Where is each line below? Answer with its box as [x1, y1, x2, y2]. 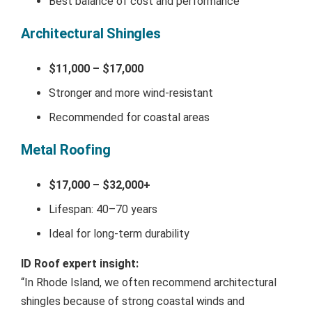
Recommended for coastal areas [49, 110, 210, 124]
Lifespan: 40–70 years [49, 202, 157, 216]
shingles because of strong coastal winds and [21, 294, 244, 308]
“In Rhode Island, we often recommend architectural [21, 275, 276, 289]
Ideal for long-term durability [49, 226, 189, 240]
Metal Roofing [21, 141, 111, 158]
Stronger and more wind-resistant [49, 86, 213, 100]
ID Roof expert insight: [21, 256, 139, 270]
